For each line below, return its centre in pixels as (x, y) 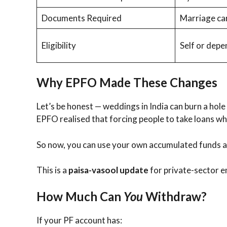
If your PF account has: (79, 220)
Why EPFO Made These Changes (127, 83)
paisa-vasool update (108, 170)
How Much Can (80, 196)
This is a (52, 170)
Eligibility (59, 45)
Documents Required (81, 18)
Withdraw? (175, 196)
